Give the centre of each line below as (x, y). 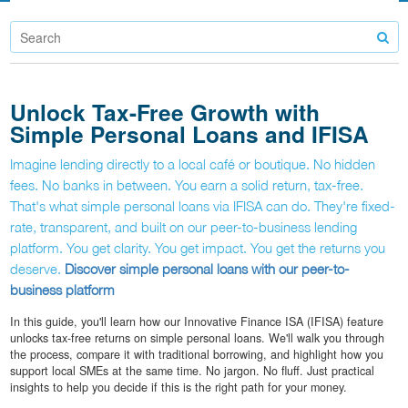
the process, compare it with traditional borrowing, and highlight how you (196, 355)
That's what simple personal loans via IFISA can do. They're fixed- (202, 206)
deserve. (37, 269)
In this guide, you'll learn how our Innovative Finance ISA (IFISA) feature (196, 322)
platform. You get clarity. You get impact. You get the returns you (197, 248)
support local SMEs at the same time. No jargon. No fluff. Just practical (192, 371)
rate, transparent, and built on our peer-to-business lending (183, 227)
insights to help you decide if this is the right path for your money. (178, 388)
